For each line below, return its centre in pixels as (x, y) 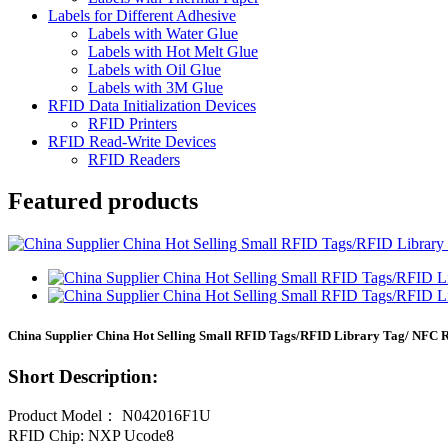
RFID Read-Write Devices (132, 141)
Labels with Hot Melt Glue (173, 51)
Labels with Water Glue (163, 33)
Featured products (103, 201)
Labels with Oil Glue (154, 69)
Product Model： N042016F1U (109, 416)
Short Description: (83, 376)
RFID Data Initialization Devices (152, 105)
